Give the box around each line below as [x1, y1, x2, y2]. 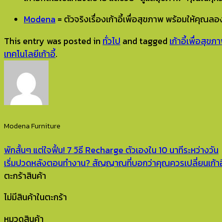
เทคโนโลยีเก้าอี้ [4, 47, 55, 60]
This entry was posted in [4, 34, 103, 48]
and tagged [120, 34, 169, 48]
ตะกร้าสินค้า [4, 169, 46, 182]
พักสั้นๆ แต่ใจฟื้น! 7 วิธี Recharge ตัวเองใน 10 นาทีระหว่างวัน [4, 143, 219, 157]
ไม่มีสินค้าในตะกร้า [4, 191, 67, 204]
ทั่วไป [103, 34, 120, 48]
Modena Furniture [4, 120, 60, 132]
